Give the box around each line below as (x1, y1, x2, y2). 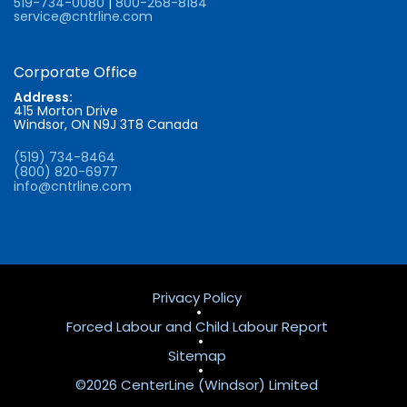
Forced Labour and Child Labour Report (65, 316, 328, 336)
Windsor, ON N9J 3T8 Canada (14, 114, 198, 134)
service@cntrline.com (14, 6, 153, 25)
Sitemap (167, 345, 226, 365)
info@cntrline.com (14, 176, 132, 195)
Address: (14, 87, 73, 106)
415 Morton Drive (14, 101, 118, 120)
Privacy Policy (152, 287, 242, 307)
